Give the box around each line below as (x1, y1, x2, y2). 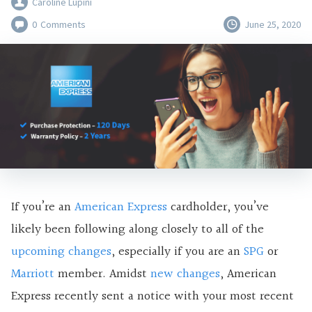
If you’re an (11, 197, 75, 218)
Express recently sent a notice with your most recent (11, 286, 294, 307)
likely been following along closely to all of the (11, 219, 264, 240)
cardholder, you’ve (167, 197, 269, 218)
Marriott (11, 264, 54, 285)
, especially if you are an (111, 242, 244, 263)
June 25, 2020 (244, 18, 301, 31)
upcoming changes (11, 242, 111, 263)
